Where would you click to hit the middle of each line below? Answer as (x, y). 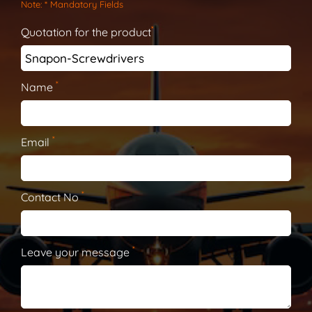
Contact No (51, 197)
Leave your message (77, 252)
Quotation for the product (86, 32)
